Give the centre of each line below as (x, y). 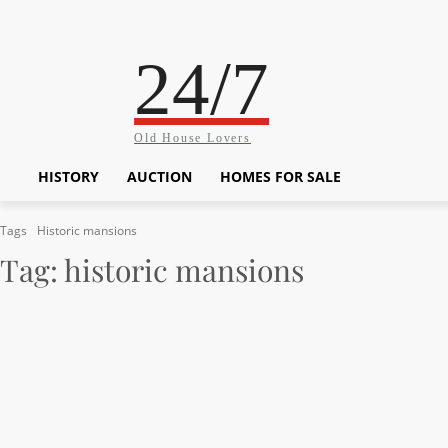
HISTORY (68, 176)
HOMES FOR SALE (280, 176)
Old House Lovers (192, 138)
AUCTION (159, 176)
